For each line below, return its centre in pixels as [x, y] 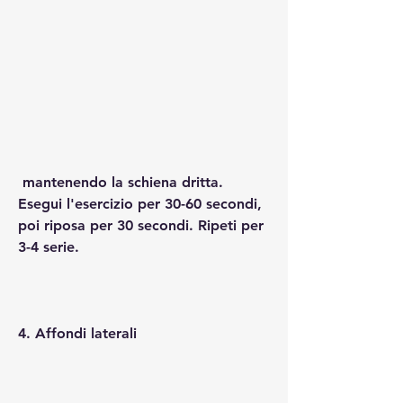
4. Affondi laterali [77, 333]
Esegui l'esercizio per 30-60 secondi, [140, 203]
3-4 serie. [49, 246]
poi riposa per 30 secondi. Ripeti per [141, 225]
